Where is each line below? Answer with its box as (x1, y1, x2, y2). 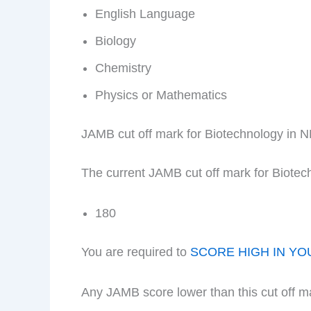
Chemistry (95, 61, 151, 76)
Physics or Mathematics (95, 88, 227, 103)
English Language (95, 7, 195, 22)
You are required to (81, 244, 190, 259)
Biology (95, 34, 136, 49)
